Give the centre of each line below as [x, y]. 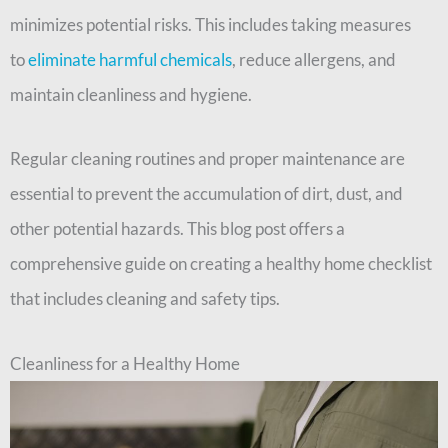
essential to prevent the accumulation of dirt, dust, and [206, 194]
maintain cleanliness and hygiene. [131, 94]
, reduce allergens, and [314, 59]
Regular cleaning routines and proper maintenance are [207, 159]
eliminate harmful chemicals [130, 59]
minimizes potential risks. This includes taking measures [210, 24]
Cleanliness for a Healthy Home [125, 364]
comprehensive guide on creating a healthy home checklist [221, 264]
